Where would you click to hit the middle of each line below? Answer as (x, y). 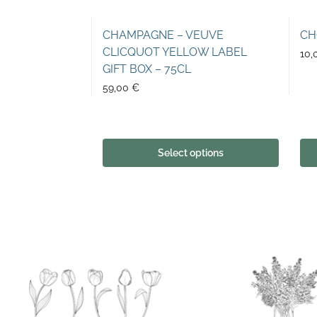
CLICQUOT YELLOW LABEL (174, 52)
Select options (190, 152)
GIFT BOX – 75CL (146, 69)
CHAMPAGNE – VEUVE (163, 35)
